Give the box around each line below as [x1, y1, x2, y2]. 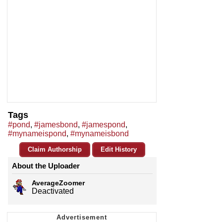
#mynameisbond [70, 129, 129, 138]
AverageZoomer [32, 179, 85, 187]
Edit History [101, 146, 137, 154]
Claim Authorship [28, 146, 82, 154]
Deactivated [32, 187, 74, 196]
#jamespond [82, 120, 125, 129]
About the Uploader [12, 162, 80, 170]
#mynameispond [8, 129, 66, 138]
